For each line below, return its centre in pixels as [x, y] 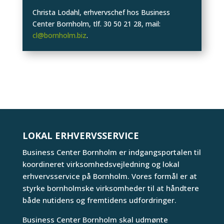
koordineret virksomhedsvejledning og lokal [101, 164]
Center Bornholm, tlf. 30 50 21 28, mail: [96, 23]
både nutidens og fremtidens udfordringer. [99, 200]
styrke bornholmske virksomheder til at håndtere [110, 188]
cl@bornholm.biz [59, 35]
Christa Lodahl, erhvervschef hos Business [101, 12]
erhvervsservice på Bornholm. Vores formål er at [109, 176]
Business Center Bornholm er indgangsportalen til [111, 152]
